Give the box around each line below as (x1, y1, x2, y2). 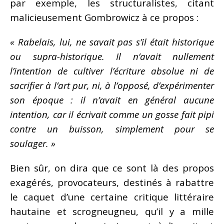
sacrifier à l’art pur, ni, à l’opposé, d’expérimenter (10, 78, 214, 91)
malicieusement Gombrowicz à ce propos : (10, 10, 198, 23)
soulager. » (10, 136, 55, 149)
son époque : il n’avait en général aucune (10, 93, 214, 106)
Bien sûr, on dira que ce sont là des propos (10, 161, 214, 174)
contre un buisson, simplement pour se (10, 122, 214, 135)
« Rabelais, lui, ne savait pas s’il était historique (10, 35, 214, 48)
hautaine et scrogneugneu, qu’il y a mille (10, 204, 214, 217)
